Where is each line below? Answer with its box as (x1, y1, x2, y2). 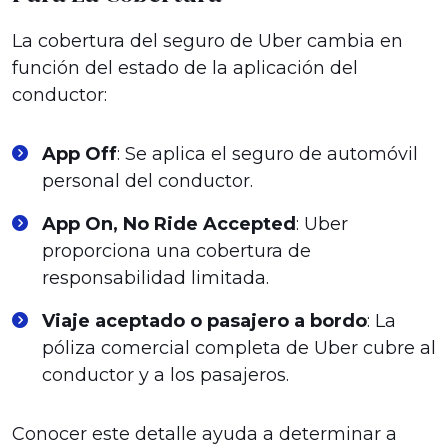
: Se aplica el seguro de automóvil (117, 143, 418, 165)
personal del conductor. (42, 170, 253, 192)
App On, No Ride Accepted (42, 213, 296, 235)
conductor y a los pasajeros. (42, 364, 289, 386)
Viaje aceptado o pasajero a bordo (42, 310, 367, 332)
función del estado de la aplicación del (12, 57, 358, 79)
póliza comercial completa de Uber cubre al (42, 337, 436, 359)
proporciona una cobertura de (42, 240, 311, 262)
